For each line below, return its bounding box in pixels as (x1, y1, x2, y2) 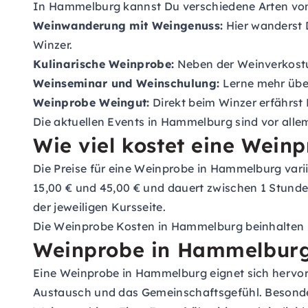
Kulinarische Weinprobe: (33, 57, 175, 71)
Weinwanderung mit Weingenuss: (33, 19, 223, 32)
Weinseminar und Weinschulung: (33, 76, 220, 90)
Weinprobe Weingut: (33, 96, 150, 109)
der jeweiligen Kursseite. (33, 200, 166, 214)
